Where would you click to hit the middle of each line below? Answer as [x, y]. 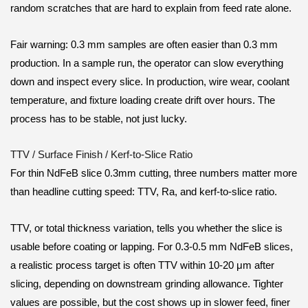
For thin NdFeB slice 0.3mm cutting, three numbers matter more [154, 174]
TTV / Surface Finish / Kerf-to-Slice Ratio [101, 155]
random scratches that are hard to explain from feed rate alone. [151, 9]
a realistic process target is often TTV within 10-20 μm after [142, 265]
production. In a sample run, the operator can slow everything [147, 63]
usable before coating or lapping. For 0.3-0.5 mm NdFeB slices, [152, 246]
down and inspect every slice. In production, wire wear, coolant [150, 81]
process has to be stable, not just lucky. [99, 119]
